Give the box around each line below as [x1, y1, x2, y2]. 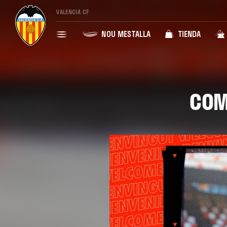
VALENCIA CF [56, 7, 89, 17]
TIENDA [176, 27, 201, 41]
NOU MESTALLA [99, 27, 151, 41]
